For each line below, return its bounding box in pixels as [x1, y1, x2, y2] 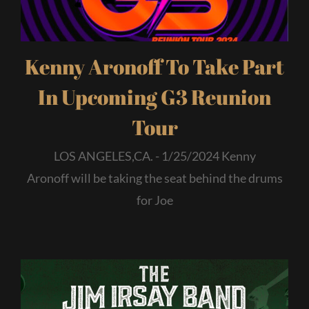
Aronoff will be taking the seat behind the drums [26, 170, 283, 186]
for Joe [136, 192, 173, 208]
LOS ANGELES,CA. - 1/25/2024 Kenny [53, 148, 256, 164]
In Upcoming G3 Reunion [38, 83, 271, 112]
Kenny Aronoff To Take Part [25, 52, 284, 81]
